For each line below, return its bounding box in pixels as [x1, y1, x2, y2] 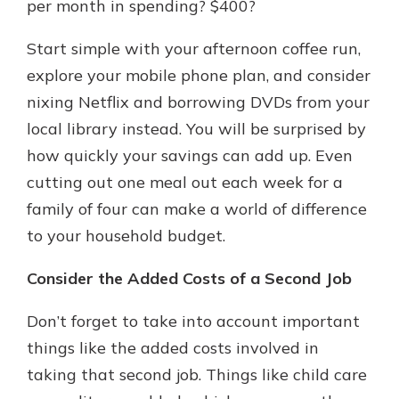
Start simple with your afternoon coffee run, [27, 38, 361, 59]
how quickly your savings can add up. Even [27, 145, 353, 166]
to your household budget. [27, 225, 225, 246]
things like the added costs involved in [27, 338, 319, 358]
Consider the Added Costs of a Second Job [27, 268, 352, 289]
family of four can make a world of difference [27, 199, 367, 219]
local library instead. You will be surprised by [27, 118, 366, 139]
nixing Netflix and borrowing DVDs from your [27, 92, 370, 112]
